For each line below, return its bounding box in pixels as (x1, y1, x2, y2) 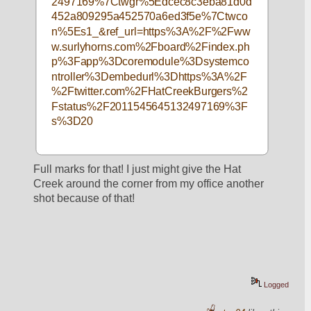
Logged (262, 280, 289, 289)
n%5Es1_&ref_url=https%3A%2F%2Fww (51, 25, 251, 37)
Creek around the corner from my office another (33, 178, 264, 190)
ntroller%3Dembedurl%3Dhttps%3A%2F (51, 70, 248, 83)
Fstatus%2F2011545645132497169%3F (51, 100, 249, 112)
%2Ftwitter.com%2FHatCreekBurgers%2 (51, 85, 249, 97)
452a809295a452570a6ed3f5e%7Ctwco (51, 10, 249, 22)
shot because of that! (33, 192, 135, 205)
